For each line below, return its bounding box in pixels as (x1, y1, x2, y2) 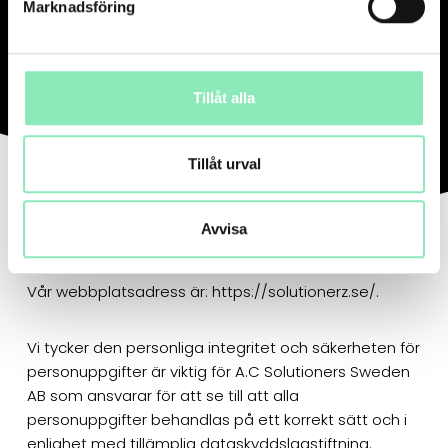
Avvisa (201, 220, 247, 238)
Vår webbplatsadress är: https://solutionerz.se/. (26, 280, 379, 302)
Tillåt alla (193, 89, 255, 107)
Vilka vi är (26, 244, 112, 270)
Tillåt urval (187, 154, 261, 172)
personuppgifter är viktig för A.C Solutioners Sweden (26, 360, 410, 382)
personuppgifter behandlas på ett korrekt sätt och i (26, 408, 407, 430)
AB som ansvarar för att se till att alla (26, 384, 299, 406)
